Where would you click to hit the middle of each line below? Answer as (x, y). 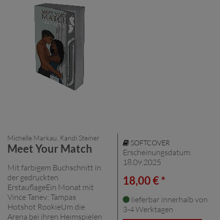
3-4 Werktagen (148, 209)
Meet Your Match (50, 148)
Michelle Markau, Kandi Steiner (54, 137)
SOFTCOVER (150, 142)
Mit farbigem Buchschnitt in (54, 167)
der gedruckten (33, 177)
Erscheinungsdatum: (157, 152)
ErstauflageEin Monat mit (51, 187)
